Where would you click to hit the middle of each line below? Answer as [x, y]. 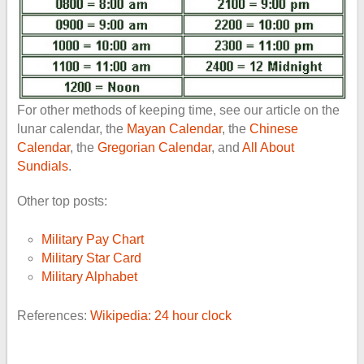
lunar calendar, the [71, 129]
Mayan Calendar [174, 129]
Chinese [273, 129]
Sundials [42, 166]
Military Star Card [91, 258]
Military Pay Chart [92, 239]
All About [268, 147]
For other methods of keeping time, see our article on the [178, 110]
